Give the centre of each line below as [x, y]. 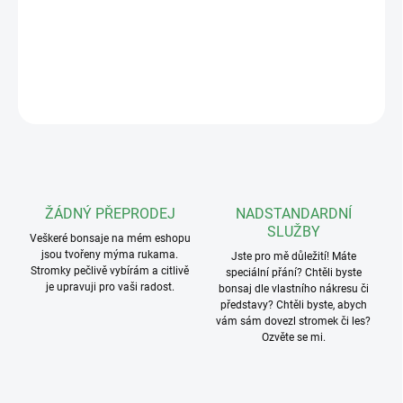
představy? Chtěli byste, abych [293, 305]
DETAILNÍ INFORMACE [74, 58]
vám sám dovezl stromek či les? [293, 322]
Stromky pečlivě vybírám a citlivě [110, 271]
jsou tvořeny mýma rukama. [110, 255]
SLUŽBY [293, 232]
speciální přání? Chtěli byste [293, 273]
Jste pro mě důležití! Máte [293, 257]
